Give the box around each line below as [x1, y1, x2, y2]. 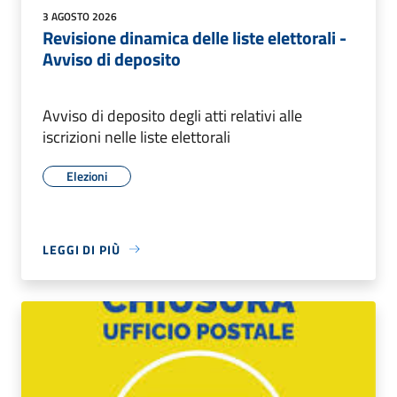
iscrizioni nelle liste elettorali [43, 124, 230, 149]
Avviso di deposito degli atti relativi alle [43, 103, 302, 128]
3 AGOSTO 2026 [43, 7, 117, 25]
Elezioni [66, 166, 107, 185]
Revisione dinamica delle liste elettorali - [43, 23, 346, 51]
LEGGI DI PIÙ [43, 239, 121, 259]
